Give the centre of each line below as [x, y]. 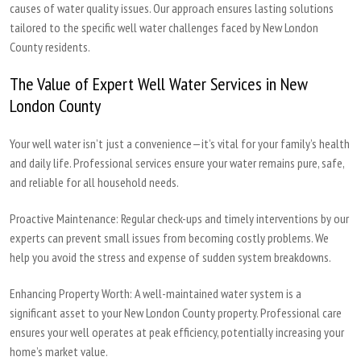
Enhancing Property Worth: [71, 294]
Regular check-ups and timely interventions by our [234, 219]
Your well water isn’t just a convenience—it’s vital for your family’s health [180, 144]
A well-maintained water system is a [217, 294]
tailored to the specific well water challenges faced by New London [164, 28]
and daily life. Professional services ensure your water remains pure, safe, [177, 163]
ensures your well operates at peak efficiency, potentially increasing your [177, 332]
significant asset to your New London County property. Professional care [176, 313]
